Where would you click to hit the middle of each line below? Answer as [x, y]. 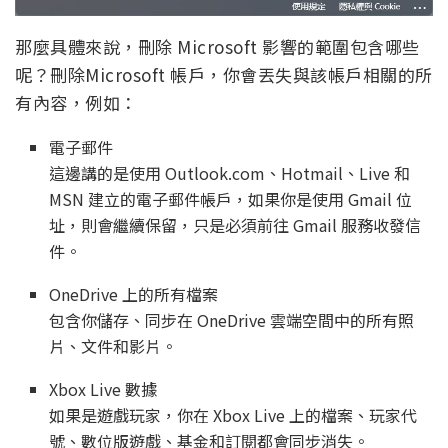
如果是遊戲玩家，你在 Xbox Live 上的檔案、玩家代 [233, 414]
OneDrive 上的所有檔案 [134, 293]
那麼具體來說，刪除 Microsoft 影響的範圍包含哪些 [217, 46]
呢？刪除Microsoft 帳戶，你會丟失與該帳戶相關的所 [224, 74]
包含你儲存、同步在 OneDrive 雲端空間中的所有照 [232, 319]
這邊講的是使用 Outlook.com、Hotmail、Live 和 [230, 172]
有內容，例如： [76, 102]
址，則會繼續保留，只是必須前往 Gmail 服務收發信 [235, 224]
